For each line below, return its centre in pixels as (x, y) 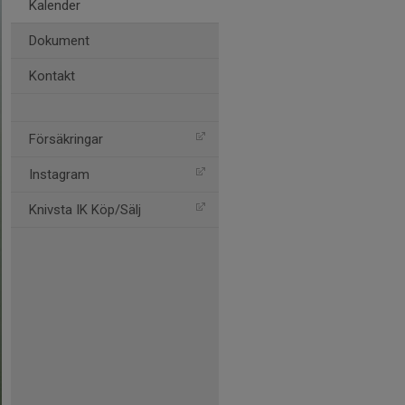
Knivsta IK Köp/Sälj (85, 210)
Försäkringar (66, 139)
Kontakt (52, 76)
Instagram (59, 174)
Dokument (59, 41)
